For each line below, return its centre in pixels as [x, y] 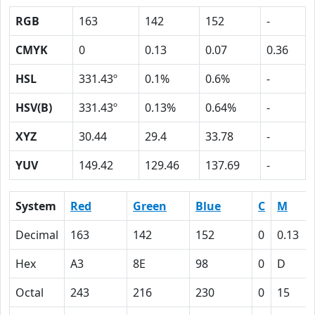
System [36, 206]
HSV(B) [34, 108]
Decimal [37, 235]
